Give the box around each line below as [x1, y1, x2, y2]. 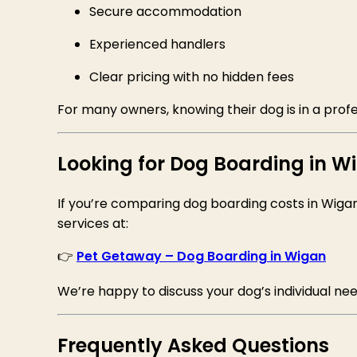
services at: [57, 214, 128, 233]
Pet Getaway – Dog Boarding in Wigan [76, 247, 326, 266]
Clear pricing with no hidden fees [89, 68, 294, 87]
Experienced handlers [89, 35, 226, 54]
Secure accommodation [89, 2, 241, 22]
